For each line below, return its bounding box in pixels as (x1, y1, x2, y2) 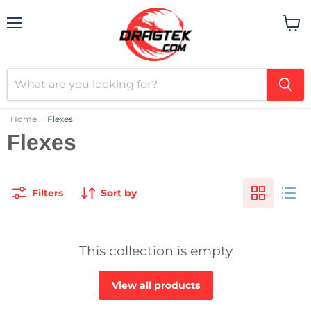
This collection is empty (78, 242, 233, 259)
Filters (31, 187, 63, 199)
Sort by (100, 187, 137, 199)
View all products (111, 279, 200, 292)
